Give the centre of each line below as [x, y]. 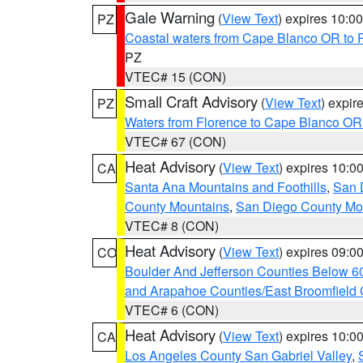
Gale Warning [170, 17]
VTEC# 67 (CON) [175, 141]
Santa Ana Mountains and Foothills [226, 187]
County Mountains [177, 206]
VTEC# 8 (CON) [172, 226]
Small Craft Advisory [191, 101]
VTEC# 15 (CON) [175, 77]
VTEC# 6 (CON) [172, 310]
